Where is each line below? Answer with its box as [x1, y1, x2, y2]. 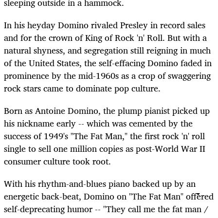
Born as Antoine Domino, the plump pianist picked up [4, 103, 210, 118]
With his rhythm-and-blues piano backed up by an [4, 176, 196, 191]
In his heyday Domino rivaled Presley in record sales [4, 18, 205, 33]
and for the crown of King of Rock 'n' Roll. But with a [4, 30, 207, 45]
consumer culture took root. [4, 154, 111, 169]
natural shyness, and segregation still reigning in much [4, 43, 211, 58]
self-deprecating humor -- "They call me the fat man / [4, 201, 208, 217]
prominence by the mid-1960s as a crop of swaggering [4, 68, 211, 83]
